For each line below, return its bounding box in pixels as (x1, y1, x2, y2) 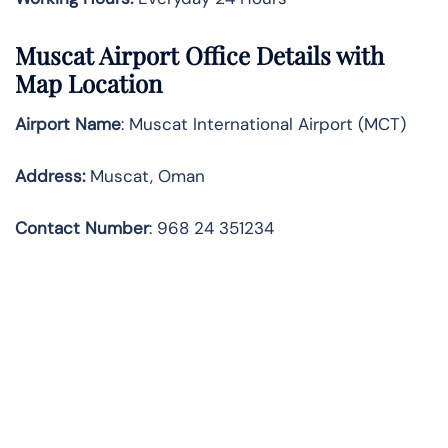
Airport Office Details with (99, 39, 384, 72)
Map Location (15, 67, 162, 100)
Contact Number (15, 217, 149, 240)
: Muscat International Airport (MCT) (121, 113, 406, 136)
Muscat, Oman (85, 165, 205, 188)
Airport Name (15, 113, 121, 136)
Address (15, 165, 82, 188)
